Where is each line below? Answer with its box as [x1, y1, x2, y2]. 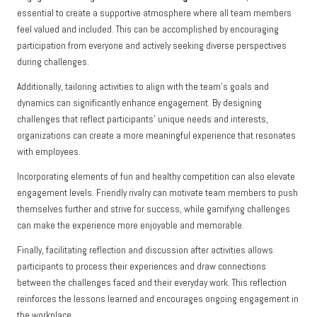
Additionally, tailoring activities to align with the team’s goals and [17, 81, 269, 93]
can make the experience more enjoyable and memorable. [17, 219, 244, 232]
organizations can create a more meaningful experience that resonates [17, 129, 296, 142]
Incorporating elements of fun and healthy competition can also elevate [17, 171, 295, 183]
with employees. [17, 146, 81, 158]
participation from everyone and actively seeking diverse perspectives [17, 40, 287, 52]
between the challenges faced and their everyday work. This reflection [17, 277, 287, 289]
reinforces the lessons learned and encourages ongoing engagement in [17, 293, 299, 306]
